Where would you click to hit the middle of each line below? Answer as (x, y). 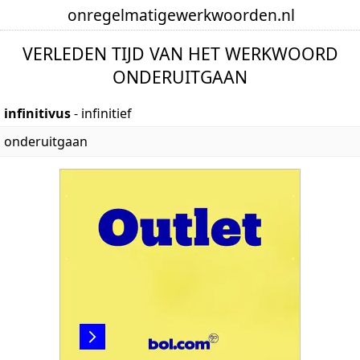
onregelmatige (121, 15)
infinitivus (39, 113)
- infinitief (103, 113)
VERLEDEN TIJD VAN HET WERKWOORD (180, 54)
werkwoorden (226, 15)
